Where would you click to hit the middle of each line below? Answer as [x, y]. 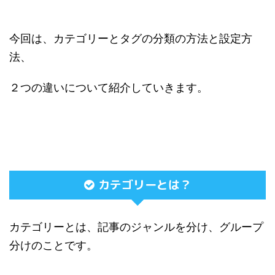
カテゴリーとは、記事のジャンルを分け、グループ [136, 227]
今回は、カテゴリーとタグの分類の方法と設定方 [131, 39]
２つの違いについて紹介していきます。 [109, 88]
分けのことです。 [53, 246]
